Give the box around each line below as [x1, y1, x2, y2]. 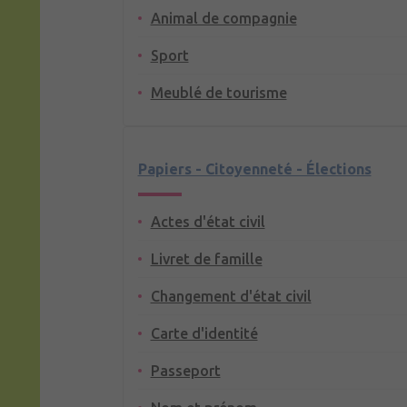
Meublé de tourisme [150, 84, 287, 102]
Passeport [150, 362, 221, 380]
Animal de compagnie [150, 10, 297, 27]
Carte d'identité [150, 325, 258, 342]
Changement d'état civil [150, 288, 312, 305]
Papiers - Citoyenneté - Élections [137, 161, 372, 178]
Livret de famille [150, 251, 263, 268]
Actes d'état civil [150, 213, 265, 231]
